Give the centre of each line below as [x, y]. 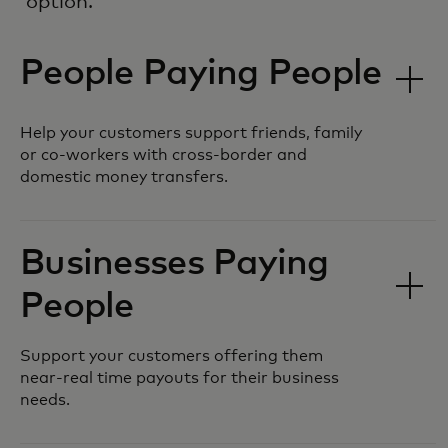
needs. [45, 399]
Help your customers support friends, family [191, 132]
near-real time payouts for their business [179, 377]
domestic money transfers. [124, 176]
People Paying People [201, 73]
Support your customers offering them [171, 355]
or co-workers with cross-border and [163, 154]
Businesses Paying [174, 263]
